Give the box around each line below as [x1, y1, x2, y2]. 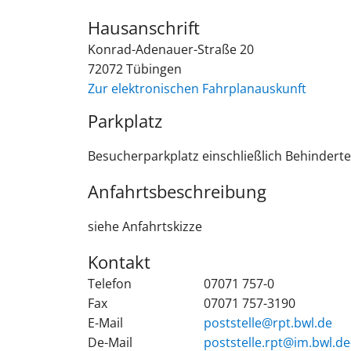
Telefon [88, 274, 132, 292]
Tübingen [126, 60, 182, 78]
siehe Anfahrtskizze [88, 217, 202, 235]
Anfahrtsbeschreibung [88, 179, 266, 203]
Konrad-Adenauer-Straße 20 [88, 40, 254, 58]
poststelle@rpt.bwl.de [204, 313, 332, 331]
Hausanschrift [88, 15, 200, 39]
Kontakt [88, 249, 150, 273]
